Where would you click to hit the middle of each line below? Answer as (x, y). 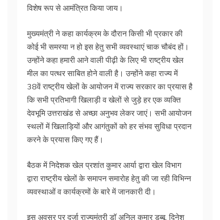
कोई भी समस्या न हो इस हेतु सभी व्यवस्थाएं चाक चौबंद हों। (108, 46)
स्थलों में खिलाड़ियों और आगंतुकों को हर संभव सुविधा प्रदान (109, 126)
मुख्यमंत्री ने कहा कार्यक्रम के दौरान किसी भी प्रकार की (105, 33)
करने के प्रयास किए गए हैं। (65, 139)
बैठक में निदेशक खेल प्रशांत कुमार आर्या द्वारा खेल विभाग (104, 165)
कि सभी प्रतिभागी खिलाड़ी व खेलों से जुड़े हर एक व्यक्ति (104, 99)
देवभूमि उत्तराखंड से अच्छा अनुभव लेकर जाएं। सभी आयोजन (109, 113)
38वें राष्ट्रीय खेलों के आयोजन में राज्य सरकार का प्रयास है (110, 86)
